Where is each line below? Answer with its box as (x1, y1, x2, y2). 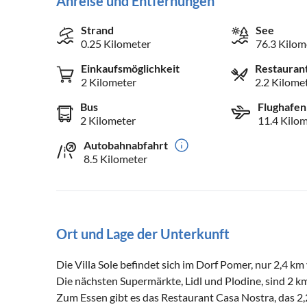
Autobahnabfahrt (84, 138, 168, 151)
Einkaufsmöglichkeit (81, 61, 180, 75)
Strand (81, 23, 114, 36)
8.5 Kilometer (84, 151, 147, 165)
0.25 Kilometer (81, 36, 151, 50)
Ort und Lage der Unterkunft (56, 225, 230, 242)
